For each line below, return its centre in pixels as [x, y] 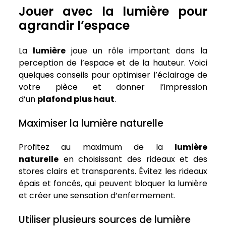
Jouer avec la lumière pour [113, 12]
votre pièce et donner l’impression [113, 87]
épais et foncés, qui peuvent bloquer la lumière [113, 184]
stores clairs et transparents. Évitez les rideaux [113, 172]
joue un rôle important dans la [136, 51]
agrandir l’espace [74, 26]
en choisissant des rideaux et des [133, 159]
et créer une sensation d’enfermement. [97, 196]
